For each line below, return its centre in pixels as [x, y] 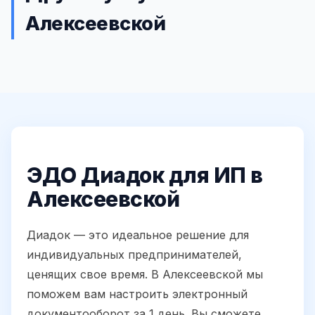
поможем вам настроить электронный [137, 294]
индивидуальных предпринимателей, [134, 255]
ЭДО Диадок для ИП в [145, 175]
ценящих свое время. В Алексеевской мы [145, 275]
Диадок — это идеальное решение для [138, 235]
